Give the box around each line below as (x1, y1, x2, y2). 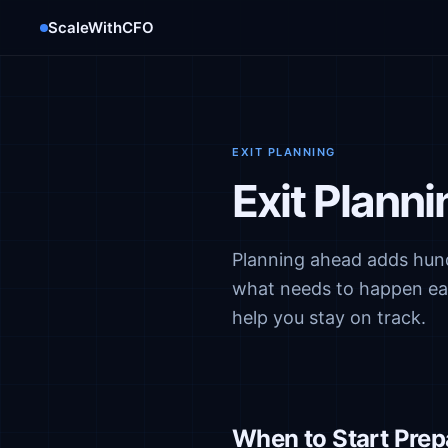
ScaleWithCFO (48, 17, 154, 37)
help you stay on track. (232, 307, 426, 328)
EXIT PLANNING (232, 145, 336, 159)
